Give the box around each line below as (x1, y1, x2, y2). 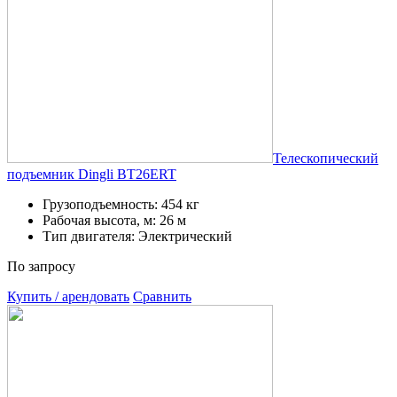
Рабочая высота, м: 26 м (43, 212, 186, 228)
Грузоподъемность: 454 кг (43, 196, 199, 212)
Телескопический (273, 150, 378, 166)
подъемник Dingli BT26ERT (7, 166, 176, 182)
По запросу (7, 258, 75, 274)
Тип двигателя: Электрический (43, 228, 232, 244)
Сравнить (133, 288, 191, 304)
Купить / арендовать (7, 288, 129, 304)
